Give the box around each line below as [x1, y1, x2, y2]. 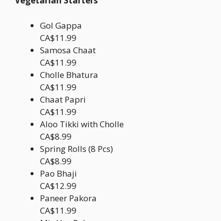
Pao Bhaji [40, 167, 77, 179]
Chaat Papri [40, 93, 86, 105]
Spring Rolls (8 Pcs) [40, 143, 113, 154]
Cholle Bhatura [40, 69, 98, 80]
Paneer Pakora [40, 192, 97, 204]
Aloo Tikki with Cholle [40, 118, 124, 130]
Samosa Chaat [40, 44, 96, 56]
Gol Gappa [40, 19, 82, 31]
